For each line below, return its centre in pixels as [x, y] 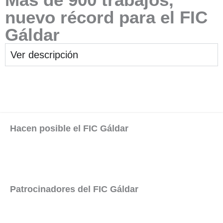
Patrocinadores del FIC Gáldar [74, 189]
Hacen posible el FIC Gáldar [69, 128]
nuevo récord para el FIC [106, 17]
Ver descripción [44, 55]
